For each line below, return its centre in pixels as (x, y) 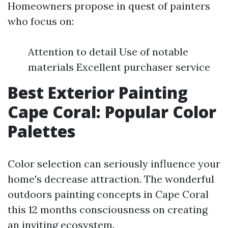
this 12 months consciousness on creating (108, 209)
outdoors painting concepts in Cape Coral (108, 194)
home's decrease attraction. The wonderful (111, 179)
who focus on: (41, 21)
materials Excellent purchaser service (119, 67)
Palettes (41, 131)
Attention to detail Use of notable (108, 52)
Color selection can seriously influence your (114, 164)
